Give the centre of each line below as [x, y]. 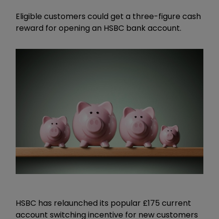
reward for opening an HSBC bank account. [99, 28]
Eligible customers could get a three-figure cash [108, 16]
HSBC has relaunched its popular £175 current [103, 203]
